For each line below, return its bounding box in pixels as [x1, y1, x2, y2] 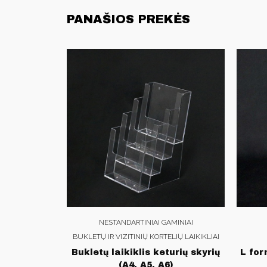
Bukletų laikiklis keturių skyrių [72, 247, 220, 257]
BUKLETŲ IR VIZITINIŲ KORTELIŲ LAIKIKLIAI [72, 232, 219, 241]
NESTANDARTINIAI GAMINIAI [98, 218, 193, 226]
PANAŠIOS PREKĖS [67, 12, 190, 26]
